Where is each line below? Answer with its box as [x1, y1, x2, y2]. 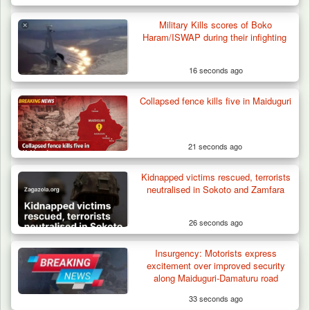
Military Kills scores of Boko [159, 17, 273, 31]
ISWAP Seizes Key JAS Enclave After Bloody [21, 93, 271, 111]
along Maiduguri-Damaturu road [153, 271, 278, 284]
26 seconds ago [188, 216, 243, 228]
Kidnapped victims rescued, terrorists [140, 170, 291, 183]
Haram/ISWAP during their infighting [142, 30, 289, 44]
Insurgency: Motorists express [154, 246, 277, 259]
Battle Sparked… [21, 107, 120, 125]
